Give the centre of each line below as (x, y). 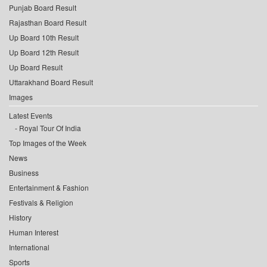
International (29, 247)
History (20, 218)
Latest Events (31, 116)
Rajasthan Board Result (48, 23)
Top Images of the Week (48, 143)
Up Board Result (36, 67)
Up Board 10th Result (44, 38)
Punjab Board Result (43, 8)
